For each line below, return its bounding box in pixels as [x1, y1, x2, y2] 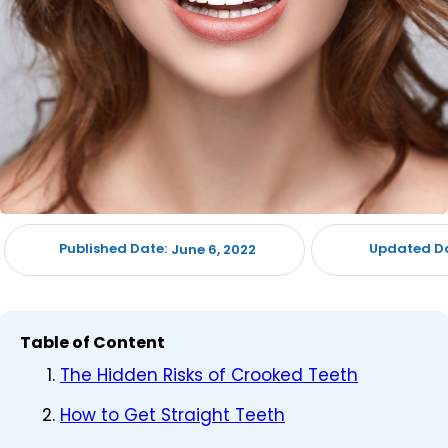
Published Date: [58, 239, 167, 259]
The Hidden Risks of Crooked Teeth [60, 363, 358, 388]
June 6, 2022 [170, 240, 256, 260]
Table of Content [20, 331, 165, 355]
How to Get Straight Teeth [60, 403, 285, 428]
